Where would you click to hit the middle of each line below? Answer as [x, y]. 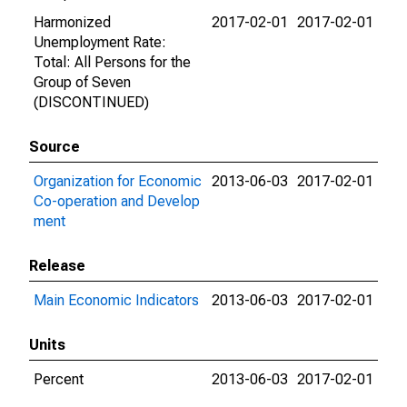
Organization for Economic [118, 181]
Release [57, 266]
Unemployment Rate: [100, 42]
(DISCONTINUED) [91, 102]
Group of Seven [82, 82]
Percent [59, 379]
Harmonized [72, 22]
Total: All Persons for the [112, 62]
